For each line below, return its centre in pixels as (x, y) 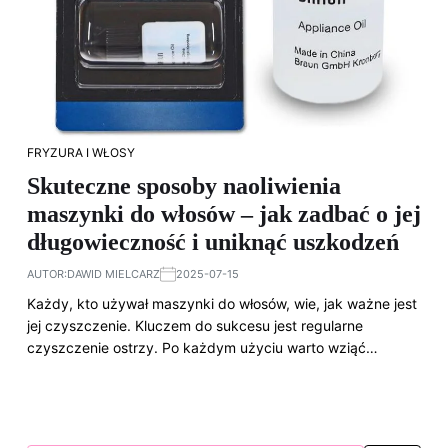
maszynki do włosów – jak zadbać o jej (224, 214)
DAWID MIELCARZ (113, 274)
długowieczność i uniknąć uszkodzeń (213, 242)
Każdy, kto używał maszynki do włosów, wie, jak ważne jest (222, 303)
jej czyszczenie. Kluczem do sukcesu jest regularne (195, 325)
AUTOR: (47, 274)
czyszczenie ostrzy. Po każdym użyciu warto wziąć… (202, 347)
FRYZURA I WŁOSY (81, 152)
